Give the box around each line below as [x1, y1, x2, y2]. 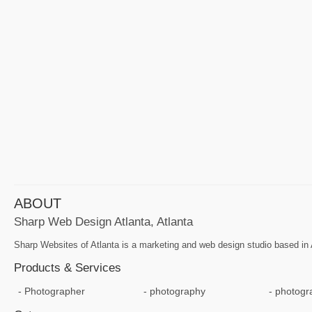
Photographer [24, 285, 85, 297]
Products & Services [14, 260, 121, 275]
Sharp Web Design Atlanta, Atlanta [14, 214, 193, 228]
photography [149, 285, 205, 297]
